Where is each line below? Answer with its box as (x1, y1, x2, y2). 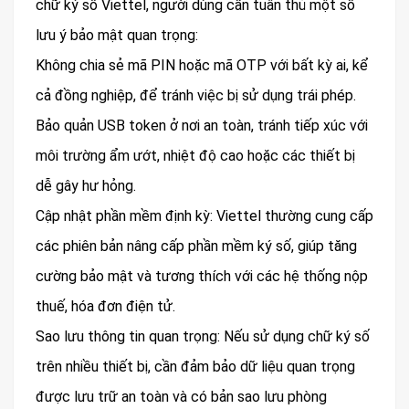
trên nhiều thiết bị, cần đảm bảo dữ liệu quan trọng (36, 358, 355, 376)
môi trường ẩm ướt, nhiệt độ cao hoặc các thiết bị (36, 147, 355, 165)
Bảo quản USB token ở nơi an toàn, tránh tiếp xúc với (36, 117, 368, 135)
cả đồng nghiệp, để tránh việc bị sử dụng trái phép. (36, 87, 356, 105)
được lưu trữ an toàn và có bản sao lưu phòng (36, 388, 327, 406)
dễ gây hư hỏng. (36, 177, 136, 195)
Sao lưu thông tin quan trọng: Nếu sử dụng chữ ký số (36, 328, 370, 346)
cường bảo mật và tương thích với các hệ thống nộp (36, 267, 368, 286)
